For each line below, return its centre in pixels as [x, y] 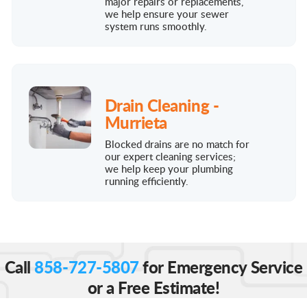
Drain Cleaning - [162, 105]
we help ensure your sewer [167, 13]
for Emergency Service [221, 266]
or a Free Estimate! [153, 287]
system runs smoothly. [156, 26]
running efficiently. [146, 181]
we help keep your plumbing [169, 168]
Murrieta [136, 122]
